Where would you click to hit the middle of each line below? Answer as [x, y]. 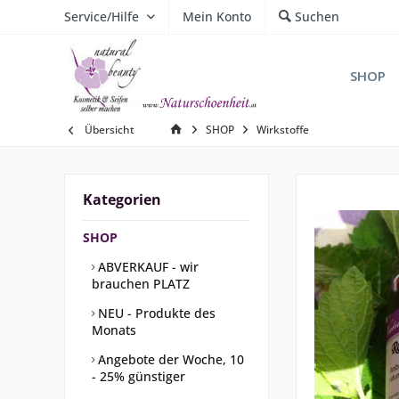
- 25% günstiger [138, 376]
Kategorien [122, 199]
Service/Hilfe [102, 16]
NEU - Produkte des [155, 313]
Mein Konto [217, 16]
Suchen [317, 16]
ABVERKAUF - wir [147, 267]
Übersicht [110, 130]
